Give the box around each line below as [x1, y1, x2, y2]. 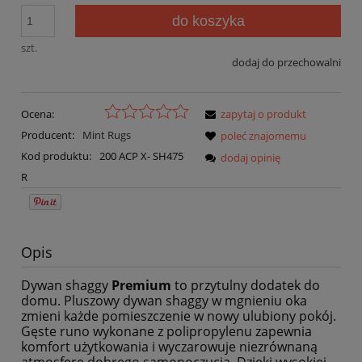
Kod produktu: [21, 148, 91, 163]
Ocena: [21, 106, 54, 121]
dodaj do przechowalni [232, 55, 341, 70]
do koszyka [171, 13, 245, 30]
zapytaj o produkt [221, 106, 306, 121]
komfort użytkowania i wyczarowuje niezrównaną [21, 337, 318, 356]
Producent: [21, 127, 77, 142]
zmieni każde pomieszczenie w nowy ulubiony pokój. [21, 306, 336, 325]
